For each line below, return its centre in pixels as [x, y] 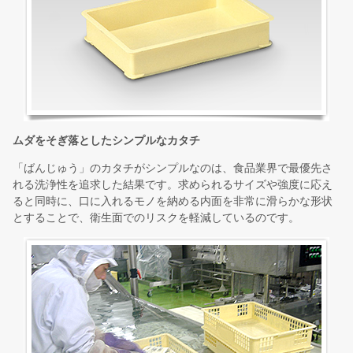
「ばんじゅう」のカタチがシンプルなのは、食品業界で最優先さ [173, 168]
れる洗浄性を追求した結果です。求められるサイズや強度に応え [173, 185]
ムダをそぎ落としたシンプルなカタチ [106, 141]
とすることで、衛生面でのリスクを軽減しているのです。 [156, 218]
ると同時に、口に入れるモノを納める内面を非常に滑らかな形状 [173, 201]
